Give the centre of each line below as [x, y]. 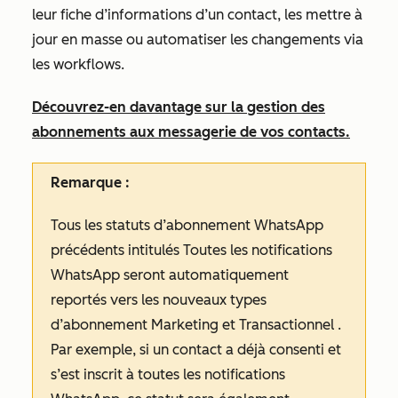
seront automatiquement [206, 275]
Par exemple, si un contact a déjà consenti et [196, 350]
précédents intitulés [117, 250]
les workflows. [78, 64]
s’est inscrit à [94, 374]
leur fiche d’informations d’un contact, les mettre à [197, 15]
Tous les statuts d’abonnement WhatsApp [187, 225]
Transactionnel [287, 325]
